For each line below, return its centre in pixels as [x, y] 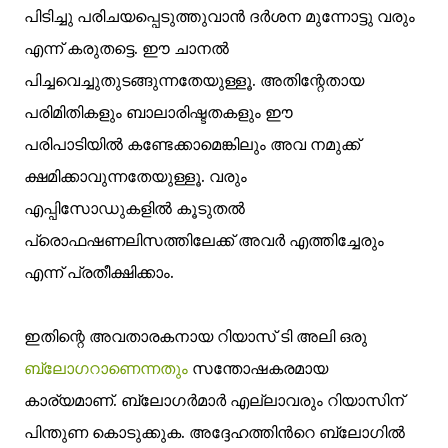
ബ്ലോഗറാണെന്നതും [108, 368]
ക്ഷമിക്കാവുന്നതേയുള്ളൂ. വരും [135, 176]
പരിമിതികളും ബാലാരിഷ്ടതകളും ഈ [158, 112]
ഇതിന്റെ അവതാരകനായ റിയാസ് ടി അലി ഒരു [195, 336]
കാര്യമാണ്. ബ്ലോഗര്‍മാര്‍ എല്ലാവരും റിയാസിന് [214, 400]
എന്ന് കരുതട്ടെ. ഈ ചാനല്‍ [126, 48]
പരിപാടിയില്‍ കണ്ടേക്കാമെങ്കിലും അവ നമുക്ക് [192, 144]
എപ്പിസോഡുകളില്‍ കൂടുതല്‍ [134, 208]
